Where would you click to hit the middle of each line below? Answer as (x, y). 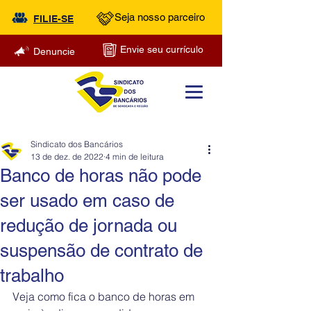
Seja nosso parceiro (160, 17)
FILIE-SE (53, 19)
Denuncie (54, 51)
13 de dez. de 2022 (67, 157)
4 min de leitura (135, 157)
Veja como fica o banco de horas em (105, 296)
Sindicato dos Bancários (77, 144)
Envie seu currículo (162, 49)
